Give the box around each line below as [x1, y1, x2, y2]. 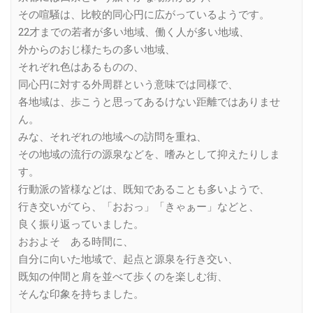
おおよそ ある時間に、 [18, 235, 133, 249]
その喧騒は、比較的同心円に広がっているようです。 [18, 8, 270, 22]
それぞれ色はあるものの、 [18, 61, 144, 74]
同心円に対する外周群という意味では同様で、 [18, 78, 238, 92]
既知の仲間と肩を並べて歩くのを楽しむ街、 [18, 270, 228, 284]
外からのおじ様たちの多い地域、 [18, 43, 175, 57]
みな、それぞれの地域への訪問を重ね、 [18, 131, 207, 144]
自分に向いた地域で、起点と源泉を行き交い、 [18, 253, 238, 266]
